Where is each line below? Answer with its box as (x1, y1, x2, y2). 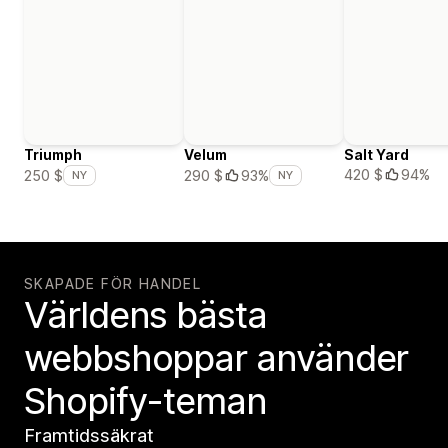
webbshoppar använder (24, 336, 409, 381)
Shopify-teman (24, 379, 267, 424)
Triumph (24, 146, 82, 164)
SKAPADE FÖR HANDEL (24, 275, 202, 293)
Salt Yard (344, 146, 409, 164)
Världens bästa (24, 293, 267, 338)
